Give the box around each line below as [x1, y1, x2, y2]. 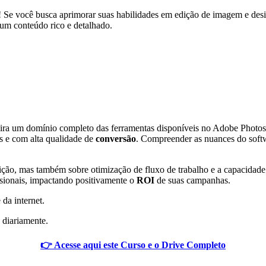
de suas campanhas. [154, 175, 230, 185]
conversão [96, 133, 136, 144]
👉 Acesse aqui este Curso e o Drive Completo [40, 239, 226, 250]
